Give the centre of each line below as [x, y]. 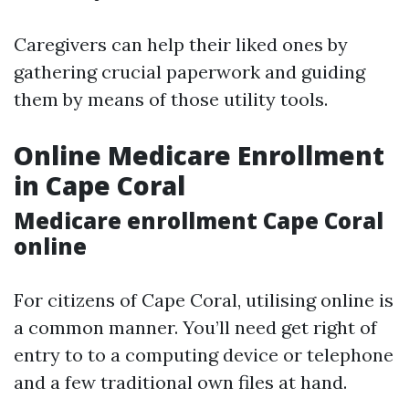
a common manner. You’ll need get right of [195, 327]
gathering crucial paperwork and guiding [189, 72]
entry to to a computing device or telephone [204, 355]
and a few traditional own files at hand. [180, 382]
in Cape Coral [100, 185]
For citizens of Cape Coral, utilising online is [204, 300]
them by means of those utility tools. [171, 99]
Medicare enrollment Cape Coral [199, 220]
